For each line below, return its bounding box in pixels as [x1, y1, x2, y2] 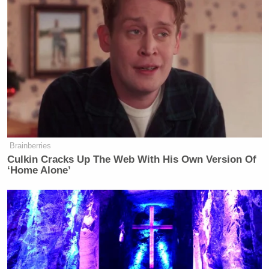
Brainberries [10, 141, 52, 150]
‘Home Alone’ [7, 164, 71, 176]
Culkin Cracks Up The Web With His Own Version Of [7, 153, 257, 165]
